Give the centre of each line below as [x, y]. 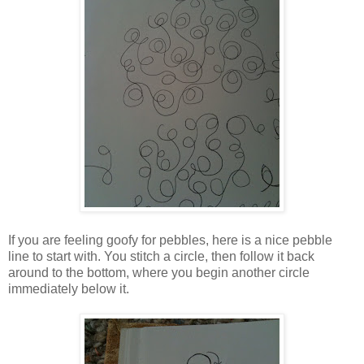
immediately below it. [69, 288]
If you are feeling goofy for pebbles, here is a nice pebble [170, 240]
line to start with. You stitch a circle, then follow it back [161, 256]
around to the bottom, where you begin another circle [159, 272]
